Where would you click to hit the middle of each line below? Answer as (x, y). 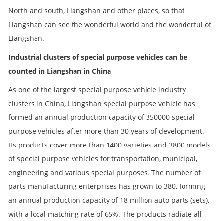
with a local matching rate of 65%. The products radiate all (105, 214)
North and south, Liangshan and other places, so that (96, 10)
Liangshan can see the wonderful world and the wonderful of (110, 24)
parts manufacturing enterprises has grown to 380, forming (107, 186)
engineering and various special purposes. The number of (105, 172)
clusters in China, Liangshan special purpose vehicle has (102, 103)
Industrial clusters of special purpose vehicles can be (98, 57)
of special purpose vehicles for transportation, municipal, (103, 158)
